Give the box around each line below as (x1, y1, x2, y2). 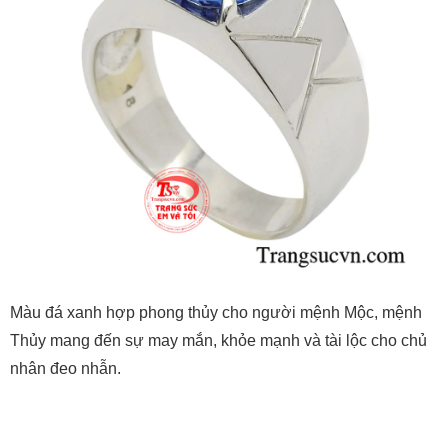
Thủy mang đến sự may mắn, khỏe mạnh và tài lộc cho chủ (10, 332, 427, 350)
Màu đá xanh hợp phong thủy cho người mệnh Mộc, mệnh (10, 304, 422, 322)
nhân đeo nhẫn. (10, 360, 121, 378)
